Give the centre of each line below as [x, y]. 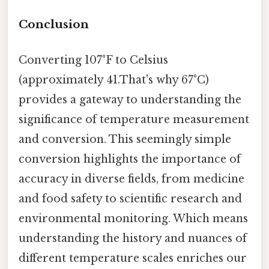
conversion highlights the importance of [130, 159]
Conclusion [54, 24]
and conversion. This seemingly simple [125, 140]
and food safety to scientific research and [130, 199]
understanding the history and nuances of [133, 239]
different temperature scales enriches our [133, 258]
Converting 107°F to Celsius [93, 60]
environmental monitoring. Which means [133, 219]
